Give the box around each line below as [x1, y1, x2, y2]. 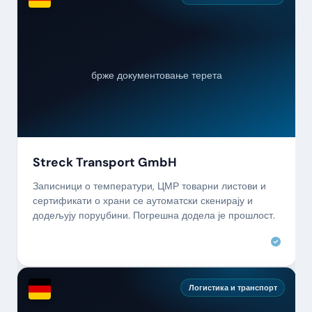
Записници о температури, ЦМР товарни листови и [32, 180, 266, 193]
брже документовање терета [91, 68, 222, 81]
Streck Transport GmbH [32, 154, 177, 170]
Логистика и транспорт [188, 282, 277, 292]
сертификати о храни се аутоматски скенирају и [32, 194, 253, 208]
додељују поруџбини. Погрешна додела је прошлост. [32, 209, 275, 222]
